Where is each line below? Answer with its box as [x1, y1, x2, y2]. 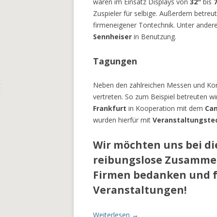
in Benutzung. [132, 32, 176, 41]
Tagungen [93, 55, 137, 67]
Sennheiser [93, 32, 132, 41]
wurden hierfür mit [93, 115, 153, 124]
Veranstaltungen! [93, 183, 186, 197]
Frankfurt [93, 104, 126, 113]
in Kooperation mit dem [126, 104, 205, 113]
